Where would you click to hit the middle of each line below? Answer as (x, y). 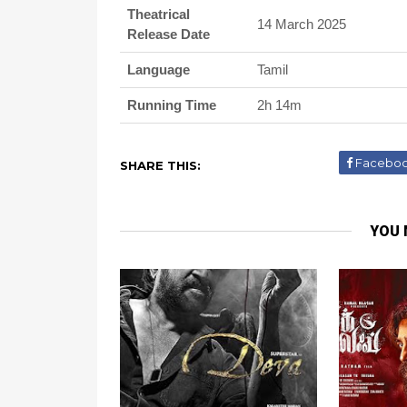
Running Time (172, 105)
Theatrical (159, 14)
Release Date (169, 34)
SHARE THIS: (160, 165)
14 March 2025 (302, 24)
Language (159, 69)
